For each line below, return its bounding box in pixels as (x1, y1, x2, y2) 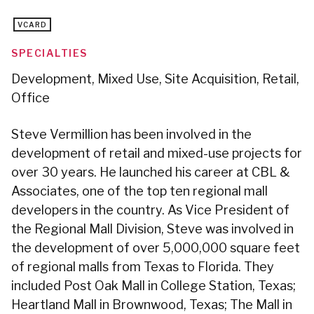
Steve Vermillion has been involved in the (11, 127, 252, 142)
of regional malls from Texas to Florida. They (11, 259, 274, 274)
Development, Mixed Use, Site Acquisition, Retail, (11, 71, 299, 86)
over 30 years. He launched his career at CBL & (11, 165, 290, 179)
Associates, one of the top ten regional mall (11, 184, 268, 198)
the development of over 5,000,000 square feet (11, 240, 300, 255)
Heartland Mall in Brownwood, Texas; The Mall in (11, 297, 292, 312)
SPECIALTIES (11, 47, 88, 59)
